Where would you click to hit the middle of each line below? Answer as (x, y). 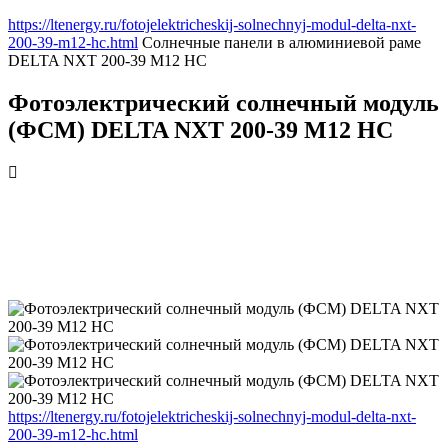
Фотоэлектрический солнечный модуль (223, 102)
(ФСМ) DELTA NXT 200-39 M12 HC (200, 129)
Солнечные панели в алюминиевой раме (281, 42)
